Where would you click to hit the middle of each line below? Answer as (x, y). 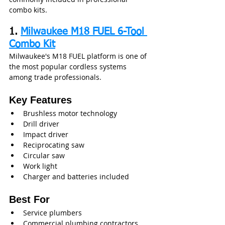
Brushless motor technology (70, 114)
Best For (29, 200)
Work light (40, 166)
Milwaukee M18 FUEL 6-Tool (84, 32)
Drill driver (41, 124)
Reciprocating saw (54, 145)
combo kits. (28, 10)
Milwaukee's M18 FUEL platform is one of (79, 56)
